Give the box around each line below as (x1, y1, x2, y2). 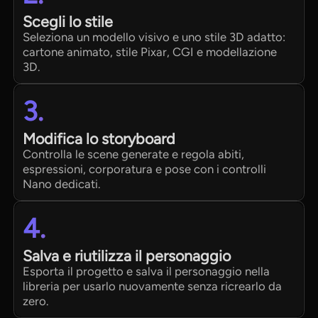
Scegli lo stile (23, 13, 114, 31)
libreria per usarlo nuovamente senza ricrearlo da (23, 279, 283, 294)
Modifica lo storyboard (23, 130, 176, 148)
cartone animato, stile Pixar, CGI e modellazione (23, 45, 278, 60)
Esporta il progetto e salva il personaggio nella (23, 264, 270, 279)
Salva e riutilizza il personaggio (23, 247, 231, 265)
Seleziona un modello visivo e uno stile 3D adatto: (23, 30, 286, 45)
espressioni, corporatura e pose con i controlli (23, 162, 267, 177)
